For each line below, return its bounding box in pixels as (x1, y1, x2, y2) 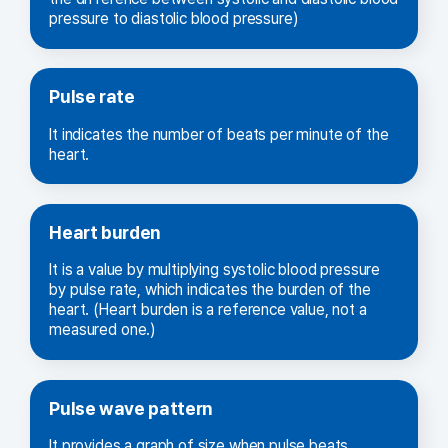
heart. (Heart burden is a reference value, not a (49, 300, 367, 320)
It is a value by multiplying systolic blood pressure (49, 260, 381, 280)
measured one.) (49, 320, 157, 340)
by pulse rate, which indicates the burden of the (49, 280, 371, 300)
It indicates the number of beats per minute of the (49, 124, 389, 144)
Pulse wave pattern (49, 397, 213, 419)
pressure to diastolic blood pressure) (49, 8, 299, 28)
